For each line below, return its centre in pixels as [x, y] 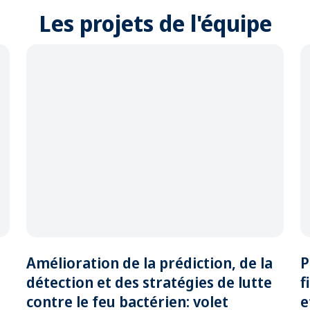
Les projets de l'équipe [155, 24]
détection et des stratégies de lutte [149, 282]
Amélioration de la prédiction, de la [149, 262]
